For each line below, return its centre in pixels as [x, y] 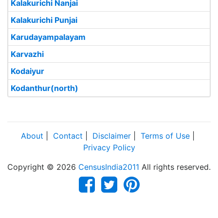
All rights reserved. [175, 167]
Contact [68, 136]
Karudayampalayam [48, 37]
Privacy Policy [109, 147]
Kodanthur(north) [45, 88]
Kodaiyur [27, 71]
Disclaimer [112, 136]
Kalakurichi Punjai [44, 20]
